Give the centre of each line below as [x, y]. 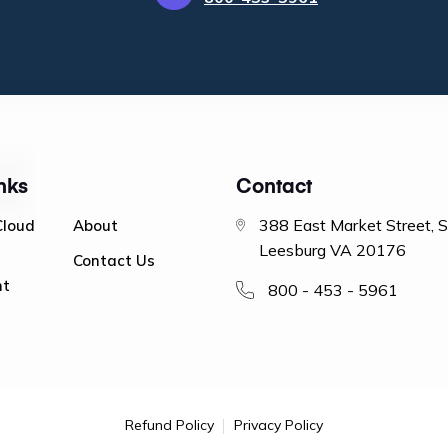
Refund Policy [169, 424]
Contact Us [114, 260]
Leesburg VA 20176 [333, 249]
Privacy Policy [278, 424]
